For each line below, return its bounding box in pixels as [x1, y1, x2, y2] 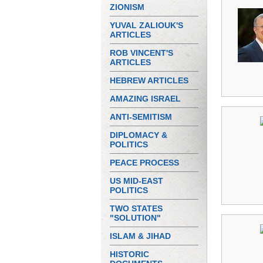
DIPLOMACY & [110, 130, 167, 140]
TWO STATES [110, 204, 163, 213]
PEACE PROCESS [110, 158, 179, 167]
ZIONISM [110, 2, 144, 12]
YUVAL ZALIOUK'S [110, 21, 183, 30]
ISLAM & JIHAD [110, 231, 171, 241]
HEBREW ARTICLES [110, 76, 188, 85]
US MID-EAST [110, 176, 163, 186]
